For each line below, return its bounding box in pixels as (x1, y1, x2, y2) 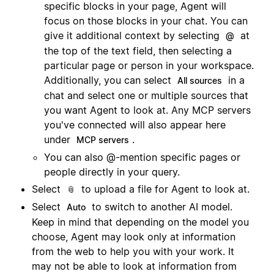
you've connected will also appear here (44, 119, 226, 131)
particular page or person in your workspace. (44, 59, 254, 72)
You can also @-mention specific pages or (44, 151, 240, 164)
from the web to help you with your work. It (32, 245, 234, 258)
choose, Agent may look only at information (32, 231, 235, 243)
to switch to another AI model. (89, 201, 232, 213)
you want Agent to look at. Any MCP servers (44, 104, 251, 117)
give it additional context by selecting (44, 29, 223, 42)
